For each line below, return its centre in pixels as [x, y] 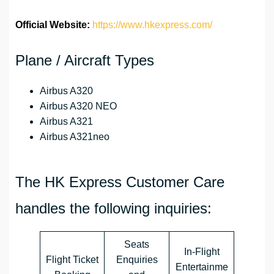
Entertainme [202, 267]
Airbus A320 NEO [78, 106]
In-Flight [202, 252]
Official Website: [53, 25]
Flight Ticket [72, 260]
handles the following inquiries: [113, 209]
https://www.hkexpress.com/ [152, 25]
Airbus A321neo [75, 137]
